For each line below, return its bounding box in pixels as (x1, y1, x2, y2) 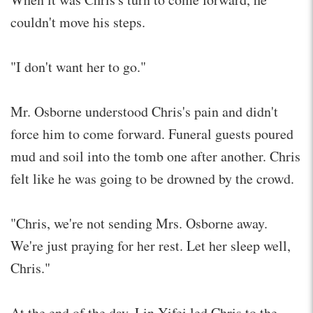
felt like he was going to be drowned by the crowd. (10, 168, 294, 188)
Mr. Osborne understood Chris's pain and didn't (10, 101, 278, 121)
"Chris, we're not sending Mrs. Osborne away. (10, 213, 268, 233)
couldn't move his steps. (10, 12, 145, 31)
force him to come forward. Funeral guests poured (10, 124, 293, 143)
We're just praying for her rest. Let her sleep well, (10, 235, 291, 255)
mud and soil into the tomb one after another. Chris (10, 146, 300, 166)
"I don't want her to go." (10, 57, 146, 76)
